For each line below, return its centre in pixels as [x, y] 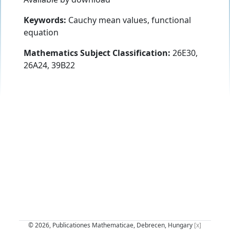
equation [41, 32]
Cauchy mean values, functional [129, 20]
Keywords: [45, 20]
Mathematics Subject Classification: [97, 53]
